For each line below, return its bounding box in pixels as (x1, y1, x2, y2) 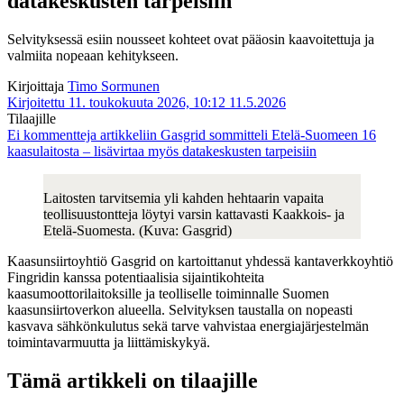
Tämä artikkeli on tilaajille (7, 369, 258, 393)
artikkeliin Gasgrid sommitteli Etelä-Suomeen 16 (96, 127, 376, 143)
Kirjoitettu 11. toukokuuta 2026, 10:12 (7, 95, 225, 111)
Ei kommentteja (7, 127, 96, 143)
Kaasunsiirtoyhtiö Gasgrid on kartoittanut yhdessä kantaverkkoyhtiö (7, 253, 393, 270)
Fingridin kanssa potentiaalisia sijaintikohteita (7, 270, 264, 286)
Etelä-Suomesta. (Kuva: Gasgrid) (43, 223, 232, 239)
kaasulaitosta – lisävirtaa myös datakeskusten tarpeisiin (7, 143, 317, 160)
